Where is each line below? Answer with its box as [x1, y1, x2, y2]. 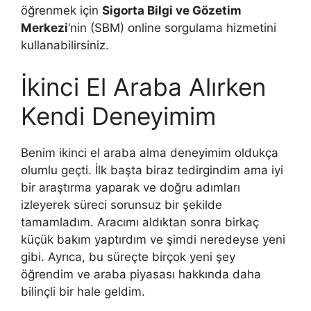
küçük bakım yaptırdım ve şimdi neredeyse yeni [21, 232, 285, 246]
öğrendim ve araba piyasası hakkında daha [21, 267, 261, 281]
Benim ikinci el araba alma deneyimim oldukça [21, 145, 278, 160]
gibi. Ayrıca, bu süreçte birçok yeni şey [21, 249, 235, 264]
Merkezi [21, 21, 68, 35]
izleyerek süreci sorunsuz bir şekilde [21, 197, 222, 212]
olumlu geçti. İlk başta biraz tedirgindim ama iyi [21, 162, 283, 177]
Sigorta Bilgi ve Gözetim [102, 3, 242, 17]
